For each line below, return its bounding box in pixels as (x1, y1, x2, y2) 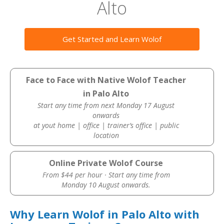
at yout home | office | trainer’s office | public (33, 120, 179, 130)
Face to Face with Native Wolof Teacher (26, 74, 186, 85)
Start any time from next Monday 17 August (37, 100, 175, 110)
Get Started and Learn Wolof (62, 34, 161, 44)
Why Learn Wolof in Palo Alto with (10, 206, 199, 221)
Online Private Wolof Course (49, 157, 163, 168)
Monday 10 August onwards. (61, 180, 151, 189)
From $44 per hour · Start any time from (42, 170, 170, 179)
